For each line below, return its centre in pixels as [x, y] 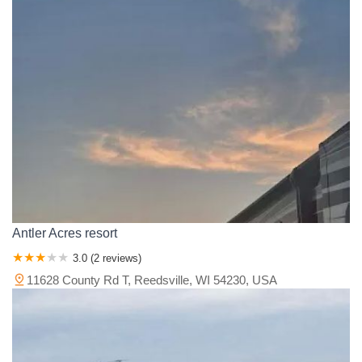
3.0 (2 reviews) [107, 258]
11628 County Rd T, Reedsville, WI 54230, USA [152, 280]
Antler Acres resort [65, 233]
